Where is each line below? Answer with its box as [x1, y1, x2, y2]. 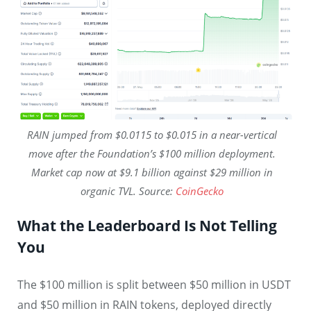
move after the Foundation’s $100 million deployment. [28, 146, 276, 160]
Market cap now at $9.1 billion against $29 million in [31, 165, 273, 179]
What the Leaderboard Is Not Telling [17, 215, 277, 235]
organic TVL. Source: [81, 183, 176, 198]
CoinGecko [176, 183, 224, 198]
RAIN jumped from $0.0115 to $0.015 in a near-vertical [27, 127, 277, 142]
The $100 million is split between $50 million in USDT [17, 276, 291, 292]
